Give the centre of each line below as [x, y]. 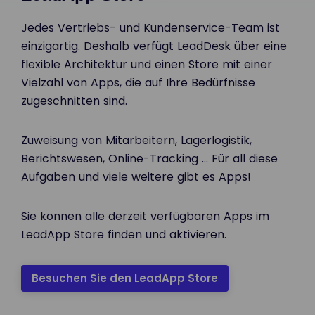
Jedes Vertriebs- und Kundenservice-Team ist [150, 27]
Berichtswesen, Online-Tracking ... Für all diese [149, 158]
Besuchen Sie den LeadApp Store [125, 278]
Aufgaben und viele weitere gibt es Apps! [136, 176]
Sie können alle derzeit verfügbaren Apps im [145, 216]
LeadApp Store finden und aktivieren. [124, 234]
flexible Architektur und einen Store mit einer [147, 64]
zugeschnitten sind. [74, 101]
